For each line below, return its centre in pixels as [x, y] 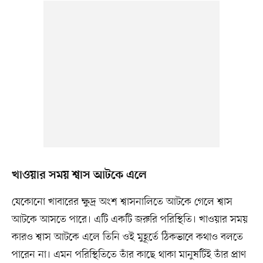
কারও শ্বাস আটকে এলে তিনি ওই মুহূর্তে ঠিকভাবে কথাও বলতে [127, 237]
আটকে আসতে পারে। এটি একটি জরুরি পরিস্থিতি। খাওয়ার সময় [129, 220]
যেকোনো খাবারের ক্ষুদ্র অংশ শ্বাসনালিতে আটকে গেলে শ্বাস [122, 202]
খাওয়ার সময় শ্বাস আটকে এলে [79, 176]
